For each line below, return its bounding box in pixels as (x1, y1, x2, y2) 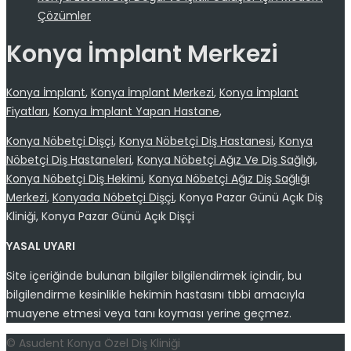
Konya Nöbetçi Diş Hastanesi (119, 132, 273, 149)
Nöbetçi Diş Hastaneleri (6, 151, 132, 168)
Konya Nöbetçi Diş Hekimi (6, 170, 143, 186)
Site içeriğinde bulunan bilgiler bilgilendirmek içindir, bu (6, 267, 302, 284)
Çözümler (38, 7, 91, 24)
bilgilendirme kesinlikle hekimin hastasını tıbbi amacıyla (6, 286, 305, 302)
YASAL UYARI (6, 237, 75, 254)
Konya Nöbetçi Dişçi (6, 132, 114, 149)
